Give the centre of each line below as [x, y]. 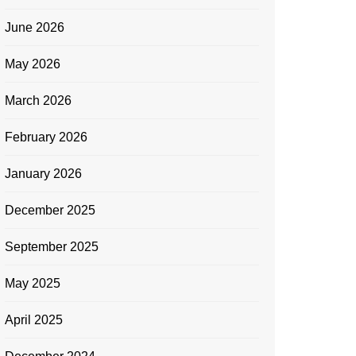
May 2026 [33, 64]
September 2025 [52, 247]
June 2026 [35, 27]
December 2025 [50, 210]
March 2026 [38, 101]
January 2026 [43, 174]
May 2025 [33, 283]
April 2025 [34, 320]
